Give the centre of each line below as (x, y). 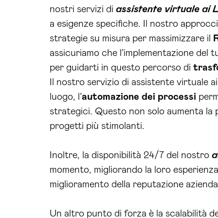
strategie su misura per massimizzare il (131, 38)
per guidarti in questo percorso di (121, 68)
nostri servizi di (83, 9)
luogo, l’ (66, 97)
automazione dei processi (139, 97)
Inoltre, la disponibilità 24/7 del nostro (131, 155)
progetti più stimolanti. (97, 126)
